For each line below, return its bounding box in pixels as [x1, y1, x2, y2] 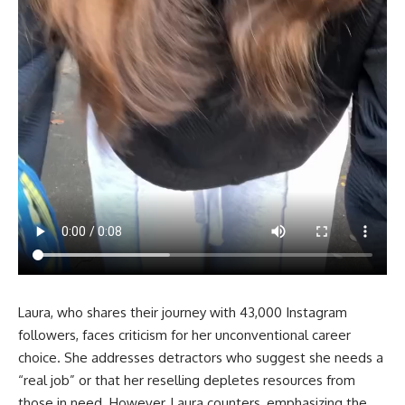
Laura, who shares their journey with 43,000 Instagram [18, 304, 347, 322]
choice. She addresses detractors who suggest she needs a [18, 349, 383, 367]
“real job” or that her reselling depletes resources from [18, 372, 355, 390]
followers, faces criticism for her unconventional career [18, 326, 351, 344]
